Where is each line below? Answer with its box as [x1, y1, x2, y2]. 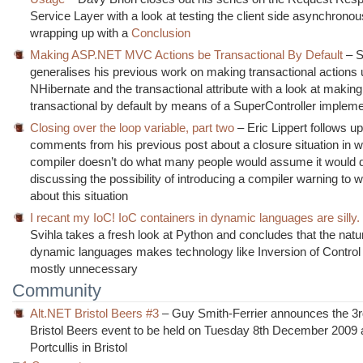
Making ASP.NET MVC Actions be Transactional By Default [30, 47, 344, 62]
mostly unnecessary [30, 261, 139, 275]
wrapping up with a [30, 25, 132, 40]
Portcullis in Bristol [30, 340, 128, 354]
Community [12, 280, 101, 301]
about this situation [30, 188, 129, 203]
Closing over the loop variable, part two [30, 120, 235, 135]
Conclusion [131, 25, 191, 40]
